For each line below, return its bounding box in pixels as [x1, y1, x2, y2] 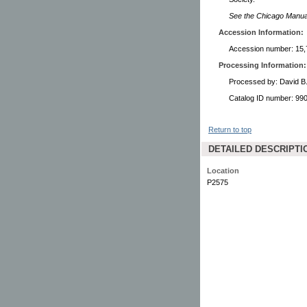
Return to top [208, 125, 251, 134]
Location [207, 166, 239, 175]
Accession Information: [219, 27, 304, 36]
